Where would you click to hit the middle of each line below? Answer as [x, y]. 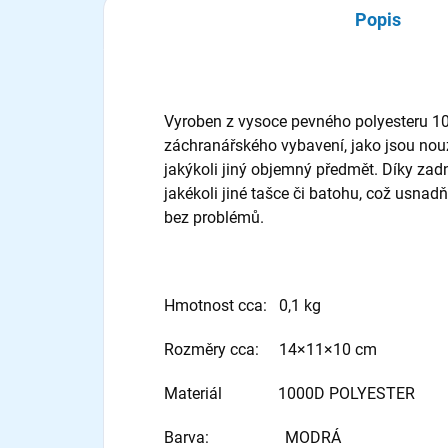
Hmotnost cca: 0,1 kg [242, 305]
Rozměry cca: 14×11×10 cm [270, 349]
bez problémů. [214, 217]
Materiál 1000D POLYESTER [289, 393]
